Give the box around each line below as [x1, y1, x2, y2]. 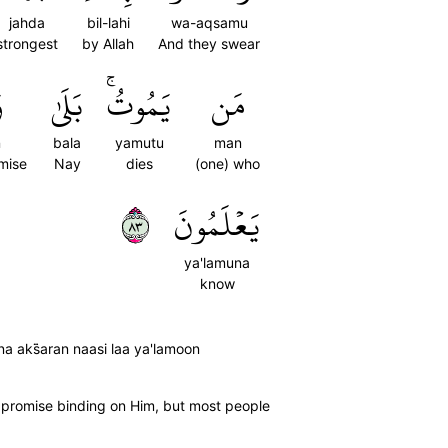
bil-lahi [86, 14, 130, 31]
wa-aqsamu [170, 14, 248, 31]
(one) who [195, 155, 260, 172]
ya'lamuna [184, 254, 250, 271]
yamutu [114, 134, 164, 151]
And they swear [158, 35, 260, 52]
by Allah [82, 35, 134, 52]
